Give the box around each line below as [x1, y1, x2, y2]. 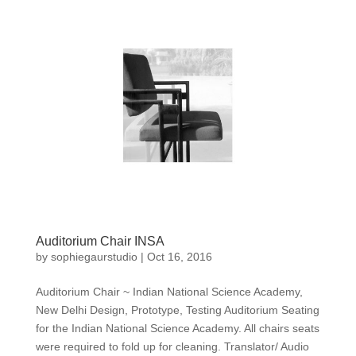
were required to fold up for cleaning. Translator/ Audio [35, 339, 309, 353]
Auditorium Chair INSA [35, 234, 164, 248]
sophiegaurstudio [50, 250, 137, 263]
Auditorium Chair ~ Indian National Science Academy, [35, 284, 303, 298]
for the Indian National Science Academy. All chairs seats [35, 321, 319, 335]
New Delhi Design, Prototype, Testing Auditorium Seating [35, 303, 319, 316]
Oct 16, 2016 [146, 250, 212, 263]
